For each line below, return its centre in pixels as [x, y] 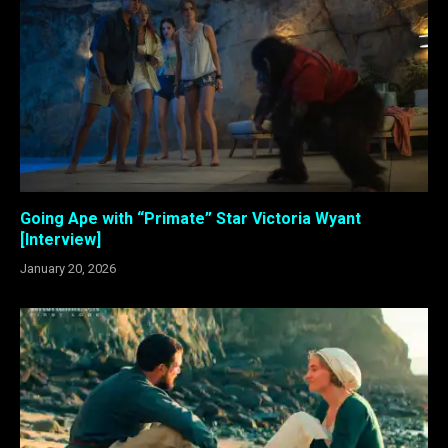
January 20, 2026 [68, 268]
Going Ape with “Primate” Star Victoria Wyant [190, 218]
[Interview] [60, 239]
